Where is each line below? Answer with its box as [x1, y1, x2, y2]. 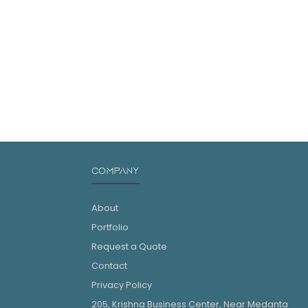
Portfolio [91, 220, 129, 234]
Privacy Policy [91, 278, 152, 291]
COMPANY [91, 166, 140, 175]
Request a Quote [91, 239, 167, 253]
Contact [91, 258, 127, 272]
